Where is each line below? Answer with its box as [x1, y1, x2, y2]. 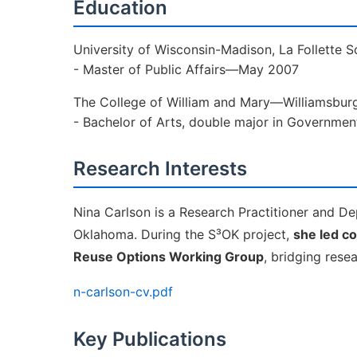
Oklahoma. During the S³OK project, [73, 226, 293, 242]
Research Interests [73, 157, 247, 180]
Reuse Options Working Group [73, 249, 264, 265]
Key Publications [73, 328, 226, 351]
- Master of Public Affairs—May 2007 [73, 61, 299, 77]
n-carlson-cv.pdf [73, 284, 173, 300]
